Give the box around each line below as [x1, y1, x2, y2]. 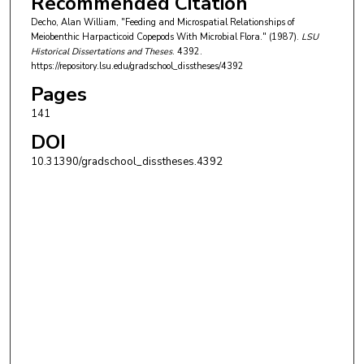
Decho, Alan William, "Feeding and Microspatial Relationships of [30, 16, 295, 29]
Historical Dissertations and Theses [30, 45, 172, 58]
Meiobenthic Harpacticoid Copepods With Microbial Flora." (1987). [30, 31, 301, 44]
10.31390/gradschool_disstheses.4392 [30, 154, 223, 169]
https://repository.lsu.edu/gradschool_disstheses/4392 [30, 60, 244, 73]
